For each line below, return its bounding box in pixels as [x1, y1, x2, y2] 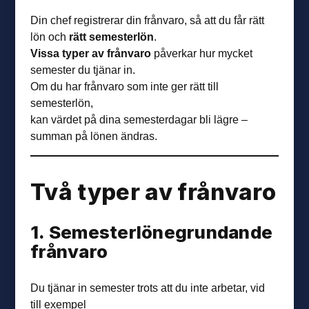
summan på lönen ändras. [30, 129, 158, 142]
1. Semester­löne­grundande [30, 221, 273, 243]
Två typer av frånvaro [30, 178, 276, 206]
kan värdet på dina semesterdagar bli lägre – [30, 112, 248, 126]
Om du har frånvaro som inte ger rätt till [30, 79, 219, 92]
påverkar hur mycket [154, 46, 253, 59]
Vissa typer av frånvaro [30, 46, 154, 59]
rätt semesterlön [69, 30, 154, 43]
